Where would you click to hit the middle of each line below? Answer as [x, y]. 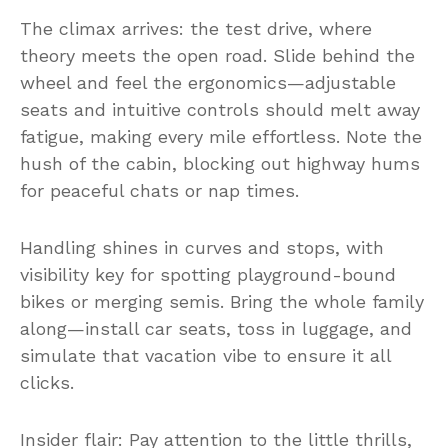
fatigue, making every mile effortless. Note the [221, 136]
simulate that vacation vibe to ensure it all [205, 355]
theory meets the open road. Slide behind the [217, 55]
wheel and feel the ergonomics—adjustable [208, 82]
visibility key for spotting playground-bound [208, 274]
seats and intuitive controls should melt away [220, 109]
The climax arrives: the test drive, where [196, 28]
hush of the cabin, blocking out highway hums [220, 163]
